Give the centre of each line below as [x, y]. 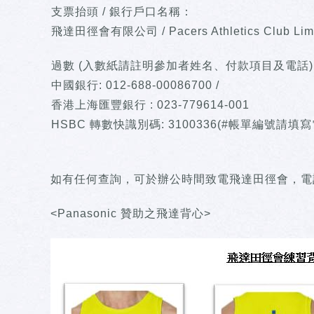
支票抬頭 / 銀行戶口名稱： [122, 12]
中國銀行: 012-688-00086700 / [135, 85]
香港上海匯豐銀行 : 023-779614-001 [150, 104]
